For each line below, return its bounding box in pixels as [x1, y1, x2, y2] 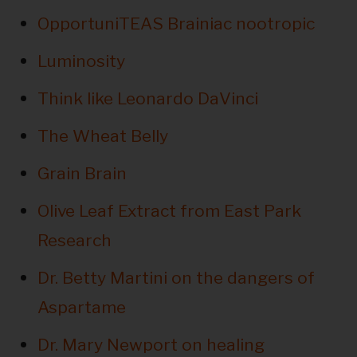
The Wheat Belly [37, 126, 168, 147]
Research [37, 230, 112, 251]
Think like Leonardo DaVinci [37, 88, 258, 109]
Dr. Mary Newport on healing [37, 335, 265, 355]
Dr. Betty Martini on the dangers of [37, 268, 315, 288]
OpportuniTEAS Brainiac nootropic [37, 14, 315, 34]
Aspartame [37, 297, 126, 318]
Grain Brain [37, 163, 127, 184]
